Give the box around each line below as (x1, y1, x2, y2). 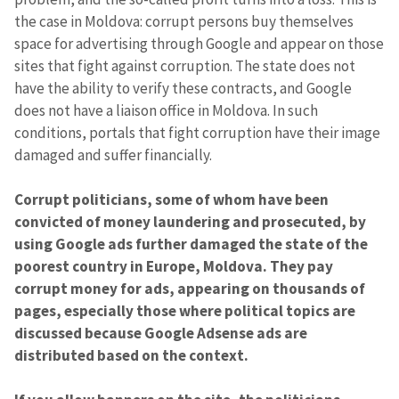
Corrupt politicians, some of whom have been (14, 189, 329, 209)
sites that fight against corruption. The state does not (14, 55, 355, 76)
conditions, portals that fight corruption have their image (14, 122, 380, 142)
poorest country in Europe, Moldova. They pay (14, 256, 333, 276)
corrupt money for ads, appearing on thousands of (14, 278, 365, 298)
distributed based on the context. (14, 345, 248, 365)
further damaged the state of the (135, 233, 368, 254)
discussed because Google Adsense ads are (14, 322, 307, 343)
